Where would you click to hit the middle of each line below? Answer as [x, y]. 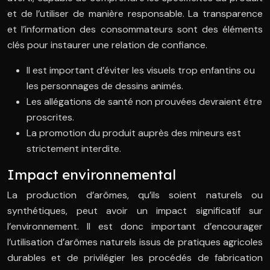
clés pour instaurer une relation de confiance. [107, 45]
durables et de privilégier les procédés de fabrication [135, 258]
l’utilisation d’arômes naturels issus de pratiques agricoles [135, 242]
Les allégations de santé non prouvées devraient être [144, 102]
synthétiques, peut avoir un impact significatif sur [135, 211]
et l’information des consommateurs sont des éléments [135, 30]
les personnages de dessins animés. [105, 86]
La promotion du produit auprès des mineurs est [134, 133]
